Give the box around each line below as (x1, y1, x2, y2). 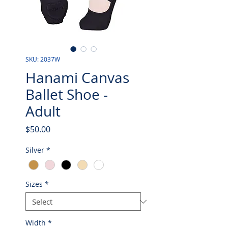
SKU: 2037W (25, 55, 60, 63)
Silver (25, 145, 44, 155)
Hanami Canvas (25, 68, 129, 87)
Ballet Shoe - (25, 85, 108, 104)
